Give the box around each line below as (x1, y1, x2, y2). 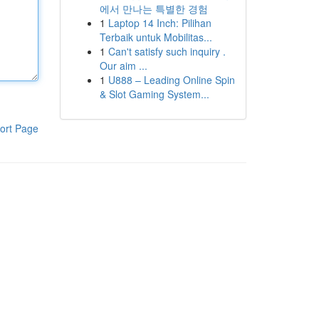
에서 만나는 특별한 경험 (99, 1, 208, 16)
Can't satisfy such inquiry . (108, 44, 226, 58)
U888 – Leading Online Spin (108, 73, 235, 87)
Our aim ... (99, 58, 147, 73)
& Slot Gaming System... (99, 87, 209, 101)
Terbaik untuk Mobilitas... (99, 30, 212, 44)
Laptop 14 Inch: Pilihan (108, 16, 211, 30)
